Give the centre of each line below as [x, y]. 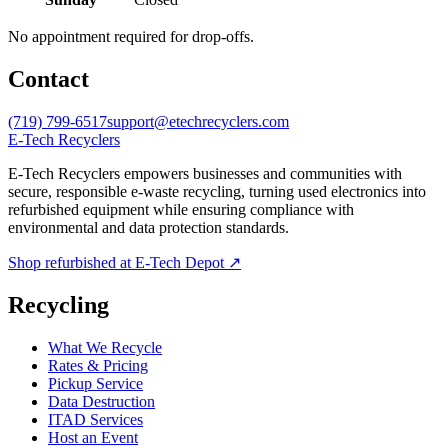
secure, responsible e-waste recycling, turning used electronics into [217, 191]
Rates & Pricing [98, 365]
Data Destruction [101, 401]
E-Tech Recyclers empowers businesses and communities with [205, 173]
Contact [48, 79]
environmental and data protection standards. [148, 227]
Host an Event [93, 437]
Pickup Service [95, 383]
